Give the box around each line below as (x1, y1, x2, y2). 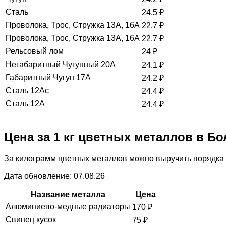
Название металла (30, 190, 105, 199)
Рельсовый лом (6, 47, 64, 56)
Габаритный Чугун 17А (6, 73, 91, 82)
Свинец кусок (6, 215, 56, 224)
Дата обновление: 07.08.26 (4, 172, 105, 181)
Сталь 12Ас (6, 86, 49, 95)
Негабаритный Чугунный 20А (6, 60, 116, 69)
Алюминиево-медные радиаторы (6, 202, 130, 211)
